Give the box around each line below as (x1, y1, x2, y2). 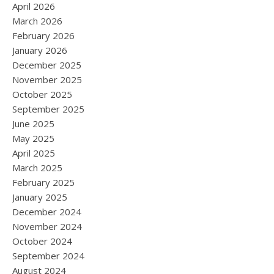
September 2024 (12, 250, 84, 262)
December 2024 (12, 206, 81, 218)
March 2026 (12, 15, 62, 27)
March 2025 (12, 161, 62, 174)
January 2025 (12, 191, 67, 203)
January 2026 (12, 44, 67, 56)
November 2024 (12, 220, 82, 232)
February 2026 (12, 29, 75, 42)
